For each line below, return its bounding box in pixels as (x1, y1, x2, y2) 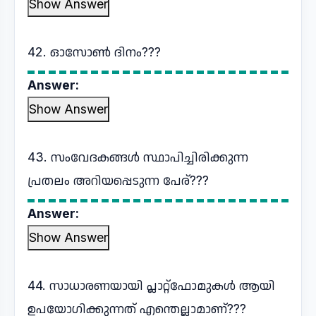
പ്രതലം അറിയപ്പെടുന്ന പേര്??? (28, 173, 209, 188)
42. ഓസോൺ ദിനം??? (28, 44, 161, 59)
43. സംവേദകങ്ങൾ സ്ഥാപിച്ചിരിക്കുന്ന (28, 150, 248, 164)
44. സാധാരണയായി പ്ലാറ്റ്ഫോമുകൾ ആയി (28, 278, 275, 293)
